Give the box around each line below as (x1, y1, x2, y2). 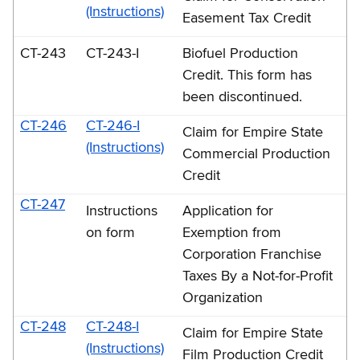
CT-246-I (86, 118, 140, 133)
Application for (182, 203, 273, 219)
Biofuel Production (182, 46, 298, 61)
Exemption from (182, 225, 281, 240)
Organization (182, 290, 263, 305)
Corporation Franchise (182, 247, 321, 262)
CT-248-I (86, 319, 139, 334)
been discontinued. (182, 89, 302, 104)
